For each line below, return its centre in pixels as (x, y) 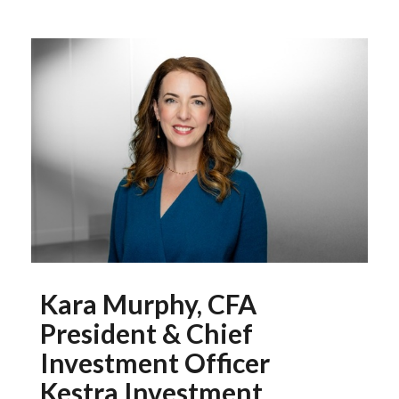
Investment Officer (155, 362)
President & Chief (147, 333)
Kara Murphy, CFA (151, 304)
